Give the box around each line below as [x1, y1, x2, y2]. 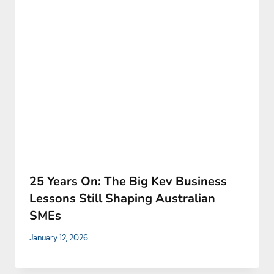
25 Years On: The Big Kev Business [29, 172, 227, 190]
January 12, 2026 [29, 232, 88, 243]
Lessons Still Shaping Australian [29, 190, 215, 207]
